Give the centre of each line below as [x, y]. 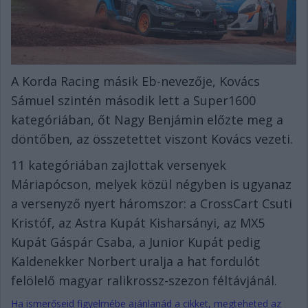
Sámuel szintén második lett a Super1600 [133, 100]
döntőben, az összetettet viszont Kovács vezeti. [152, 139]
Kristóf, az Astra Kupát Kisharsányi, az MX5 [138, 222]
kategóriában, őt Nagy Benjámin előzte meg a [147, 119]
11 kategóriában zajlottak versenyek [119, 165]
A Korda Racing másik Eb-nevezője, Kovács [135, 81]
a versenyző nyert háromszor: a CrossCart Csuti [152, 203]
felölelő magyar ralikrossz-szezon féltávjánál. [144, 280]
